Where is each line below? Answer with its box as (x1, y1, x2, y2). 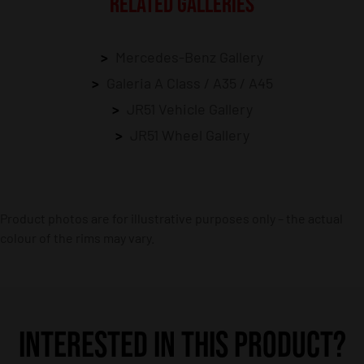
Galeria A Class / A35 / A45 (106, 73, 273, 92)
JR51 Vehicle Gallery (126, 99, 253, 118)
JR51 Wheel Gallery (129, 125, 249, 144)
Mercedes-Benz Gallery (115, 47, 263, 66)
